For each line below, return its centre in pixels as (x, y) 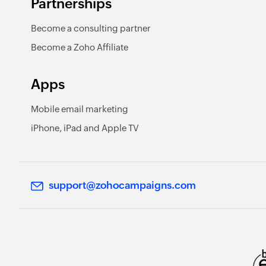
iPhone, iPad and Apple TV (85, 128)
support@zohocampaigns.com (122, 185)
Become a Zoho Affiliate (80, 47)
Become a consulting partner (91, 28)
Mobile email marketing (80, 109)
